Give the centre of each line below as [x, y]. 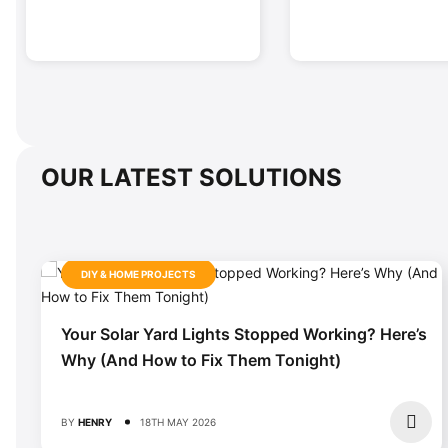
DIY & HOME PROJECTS [138, 273]
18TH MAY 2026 [178, 421]
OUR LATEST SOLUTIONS [191, 177]
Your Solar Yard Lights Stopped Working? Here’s [244, 333]
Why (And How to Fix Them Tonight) [201, 359]
